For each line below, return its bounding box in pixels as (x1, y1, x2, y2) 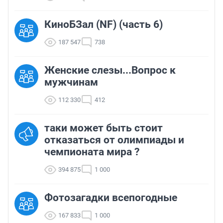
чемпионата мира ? (44, 145, 139, 158)
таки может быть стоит (44, 121, 163, 134)
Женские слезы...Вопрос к (44, 64, 176, 76)
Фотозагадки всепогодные (44, 191, 177, 204)
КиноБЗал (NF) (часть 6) (44, 18, 163, 30)
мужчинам (44, 76, 98, 88)
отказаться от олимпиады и (44, 133, 184, 146)
